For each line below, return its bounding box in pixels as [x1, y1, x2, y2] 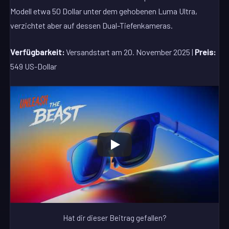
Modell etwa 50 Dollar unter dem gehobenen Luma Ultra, [10, 6, 198, 16]
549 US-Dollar [10, 61, 57, 72]
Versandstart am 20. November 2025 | [64, 47, 195, 57]
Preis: [195, 47, 216, 57]
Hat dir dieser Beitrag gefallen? [62, 213, 167, 223]
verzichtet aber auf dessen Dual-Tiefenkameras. [10, 20, 173, 31]
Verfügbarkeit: [10, 47, 65, 57]
